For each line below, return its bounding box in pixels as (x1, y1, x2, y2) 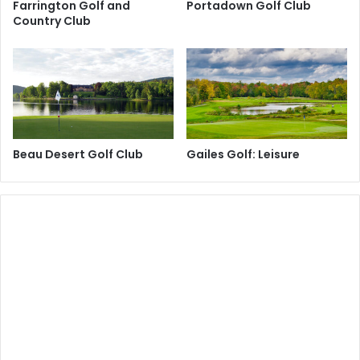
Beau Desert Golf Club (13, 146, 143, 163)
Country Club (13, 13, 91, 30)
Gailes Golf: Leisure (186, 146, 300, 163)
